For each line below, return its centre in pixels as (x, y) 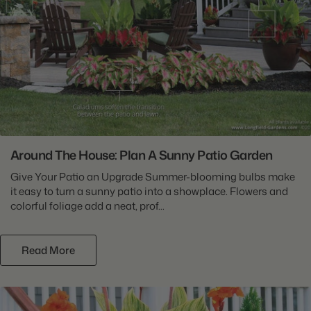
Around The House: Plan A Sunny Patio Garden (142, 154)
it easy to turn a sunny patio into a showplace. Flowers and (149, 191)
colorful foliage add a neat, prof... (87, 205)
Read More (48, 250)
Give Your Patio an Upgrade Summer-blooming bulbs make (153, 176)
